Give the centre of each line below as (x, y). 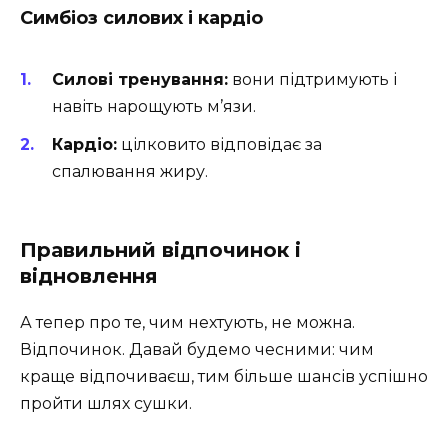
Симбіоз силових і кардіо (141, 17)
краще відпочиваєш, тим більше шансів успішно (224, 376)
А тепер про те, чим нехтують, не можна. (187, 322)
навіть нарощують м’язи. (154, 107)
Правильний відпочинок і (160, 249)
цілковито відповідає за (219, 145)
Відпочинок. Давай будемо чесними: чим (197, 349)
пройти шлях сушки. (106, 403)
